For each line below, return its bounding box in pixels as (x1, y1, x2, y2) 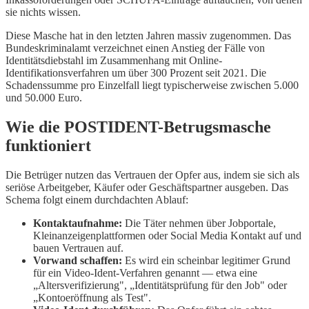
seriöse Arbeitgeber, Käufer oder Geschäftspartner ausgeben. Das (6, 181, 288, 193)
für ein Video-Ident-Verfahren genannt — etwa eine (33, 266, 257, 279)
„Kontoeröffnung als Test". (33, 291, 151, 303)
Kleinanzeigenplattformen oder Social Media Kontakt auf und (33, 229, 301, 241)
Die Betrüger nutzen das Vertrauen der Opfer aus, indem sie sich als (6, 168, 299, 181)
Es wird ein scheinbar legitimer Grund (122, 254, 290, 266)
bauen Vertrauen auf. (33, 241, 123, 254)
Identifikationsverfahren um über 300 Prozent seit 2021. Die (6, 66, 266, 79)
